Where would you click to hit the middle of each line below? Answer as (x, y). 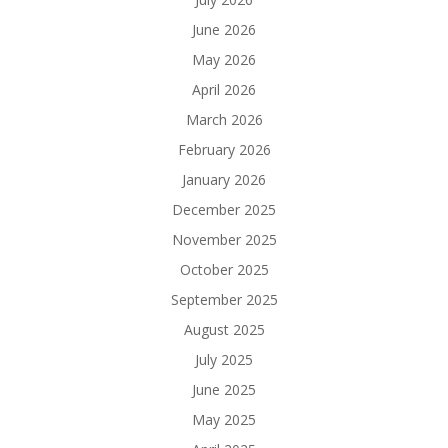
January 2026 (224, 180)
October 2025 (224, 270)
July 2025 (224, 360)
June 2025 (224, 390)
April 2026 (224, 90)
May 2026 (224, 60)
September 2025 (224, 300)
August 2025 (224, 330)
